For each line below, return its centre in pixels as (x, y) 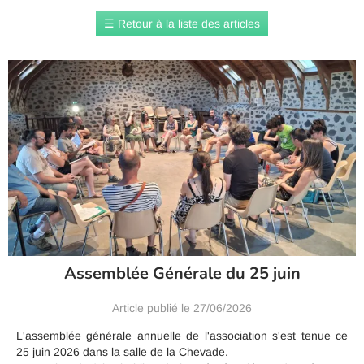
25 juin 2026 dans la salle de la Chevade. (122, 352)
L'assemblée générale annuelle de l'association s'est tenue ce (182, 336)
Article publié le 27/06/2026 (182, 308)
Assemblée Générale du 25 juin (182, 274)
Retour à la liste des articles (189, 24)
